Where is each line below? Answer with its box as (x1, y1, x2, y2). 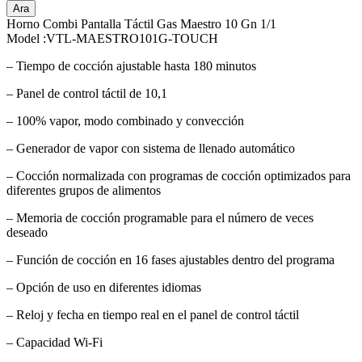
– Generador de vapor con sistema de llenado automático (6, 141, 295, 155)
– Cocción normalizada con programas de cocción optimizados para (6, 168, 351, 183)
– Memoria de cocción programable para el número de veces (6, 210, 314, 225)
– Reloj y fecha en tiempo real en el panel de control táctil (6, 307, 299, 322)
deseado (6, 225, 48, 239)
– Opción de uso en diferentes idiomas (6, 280, 201, 294)
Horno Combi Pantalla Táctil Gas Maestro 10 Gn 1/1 (6, 16, 276, 31)
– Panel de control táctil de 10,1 (6, 86, 167, 100)
